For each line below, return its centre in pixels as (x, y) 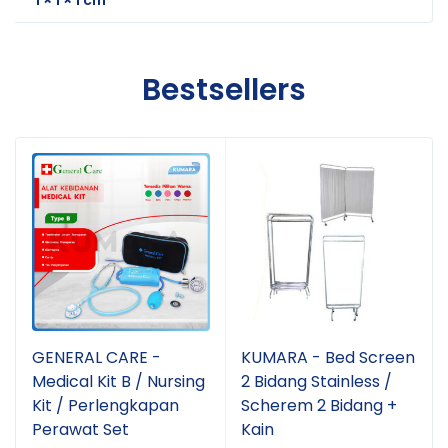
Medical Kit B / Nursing (118, 381)
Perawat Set (80, 429)
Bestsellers (224, 89)
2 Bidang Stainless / (316, 381)
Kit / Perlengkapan (105, 405)
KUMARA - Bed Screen (328, 357)
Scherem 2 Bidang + (319, 405)
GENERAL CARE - (96, 357)
